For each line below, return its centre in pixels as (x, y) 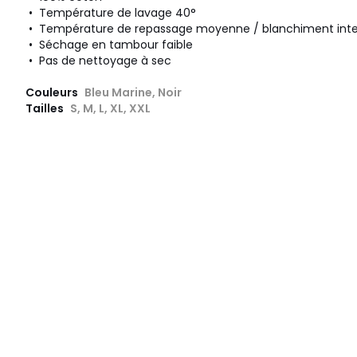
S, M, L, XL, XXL (110, 109)
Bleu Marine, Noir (133, 93)
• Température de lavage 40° (111, 13)
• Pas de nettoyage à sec (98, 61)
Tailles (46, 109)
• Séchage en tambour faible (109, 45)
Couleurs (53, 93)
